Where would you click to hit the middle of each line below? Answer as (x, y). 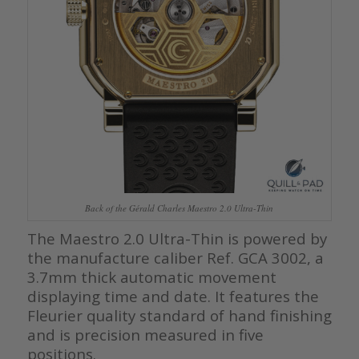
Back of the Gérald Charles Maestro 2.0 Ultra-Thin (179, 208)
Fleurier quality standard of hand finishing (179, 316)
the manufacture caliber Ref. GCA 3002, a (175, 258)
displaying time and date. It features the (173, 296)
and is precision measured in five (145, 335)
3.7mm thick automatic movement (151, 277)
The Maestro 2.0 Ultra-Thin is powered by (177, 239)
